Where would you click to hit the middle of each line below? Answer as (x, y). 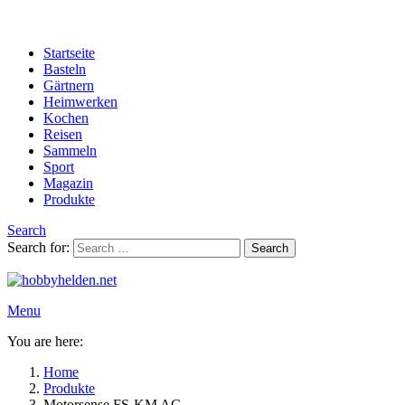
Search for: (38, 247)
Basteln (65, 69)
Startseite (69, 53)
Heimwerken (80, 102)
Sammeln (70, 151)
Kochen (66, 118)
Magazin (68, 183)
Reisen (63, 134)
